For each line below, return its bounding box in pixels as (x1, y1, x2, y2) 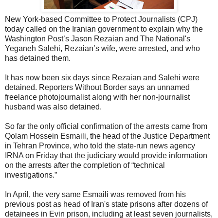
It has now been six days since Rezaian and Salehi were (5, 73, 200, 82)
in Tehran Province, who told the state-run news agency (5, 141, 195, 150)
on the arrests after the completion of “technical (5, 161, 165, 169)
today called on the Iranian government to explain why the (5, 24, 203, 33)
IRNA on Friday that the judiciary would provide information (5, 151, 207, 160)
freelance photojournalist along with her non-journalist (5, 92, 190, 101)
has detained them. (5, 54, 71, 62)
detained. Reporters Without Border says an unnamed (5, 83, 190, 91)
